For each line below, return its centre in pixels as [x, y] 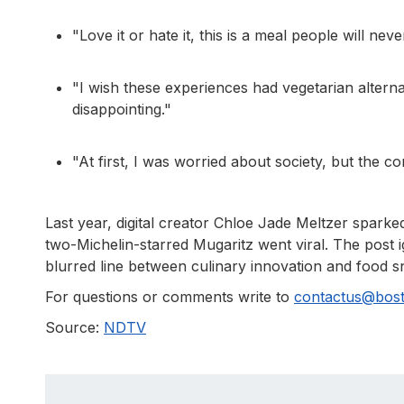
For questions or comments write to [170, 297]
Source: [74, 328]
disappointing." [122, 110]
